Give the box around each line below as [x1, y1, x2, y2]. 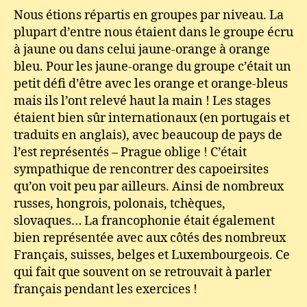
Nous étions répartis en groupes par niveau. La [14, 8, 284, 23]
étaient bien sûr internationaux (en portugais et [14, 110, 290, 126]
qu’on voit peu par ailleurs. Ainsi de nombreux [14, 179, 284, 195]
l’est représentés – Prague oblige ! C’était [14, 145, 247, 160]
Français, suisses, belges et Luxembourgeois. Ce [14, 247, 290, 263]
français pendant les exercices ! [14, 282, 197, 297]
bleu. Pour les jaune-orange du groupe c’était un [14, 59, 291, 75]
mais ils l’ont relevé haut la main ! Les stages [14, 93, 271, 109]
